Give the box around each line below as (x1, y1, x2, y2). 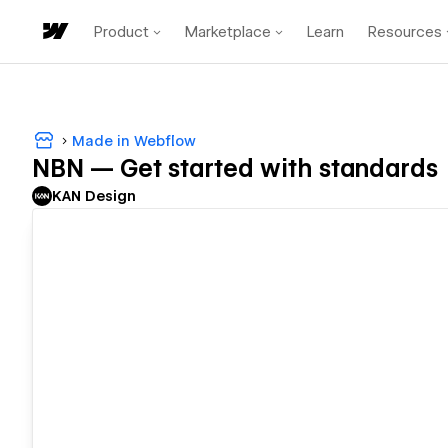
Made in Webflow (72, 132, 196, 149)
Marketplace (185, 22, 271, 41)
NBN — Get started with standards (32, 154, 438, 184)
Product (94, 22, 149, 41)
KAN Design (52, 188, 136, 205)
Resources (368, 22, 442, 41)
